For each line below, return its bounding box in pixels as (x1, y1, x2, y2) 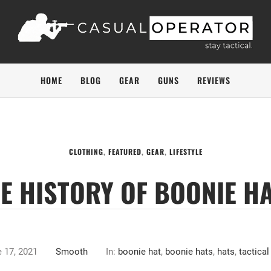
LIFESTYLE (169, 146, 203, 157)
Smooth (55, 246, 88, 258)
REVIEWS (197, 74, 230, 87)
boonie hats (165, 246, 213, 258)
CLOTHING (68, 146, 103, 157)
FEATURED (108, 146, 142, 157)
